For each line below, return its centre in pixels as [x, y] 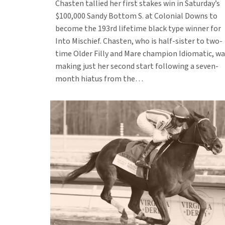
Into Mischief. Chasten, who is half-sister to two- [139, 41]
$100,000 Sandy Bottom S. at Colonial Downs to [136, 16]
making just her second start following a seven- [137, 66]
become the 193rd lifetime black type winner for [138, 28]
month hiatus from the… [100, 79]
